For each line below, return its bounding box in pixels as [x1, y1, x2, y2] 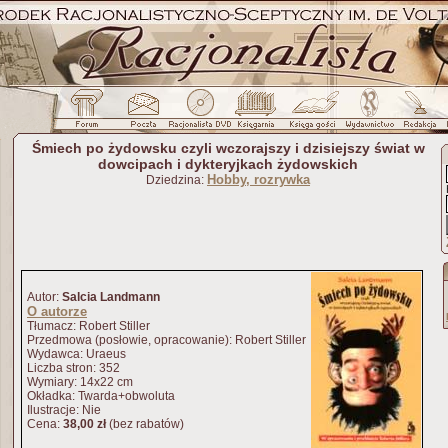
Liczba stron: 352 [27, 361, 120, 375]
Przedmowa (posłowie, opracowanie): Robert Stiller [27, 333, 306, 347]
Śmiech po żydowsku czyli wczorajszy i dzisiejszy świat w [31, 140, 425, 156]
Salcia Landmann [62, 290, 160, 304]
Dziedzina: [146, 173, 207, 187]
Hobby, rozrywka [207, 172, 310, 187]
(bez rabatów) [106, 417, 184, 431]
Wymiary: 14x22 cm [27, 375, 133, 389]
